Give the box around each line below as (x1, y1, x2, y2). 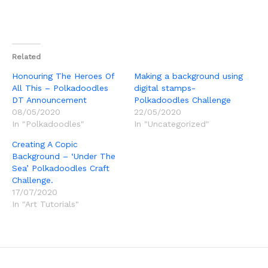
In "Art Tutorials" (12, 199, 79, 209)
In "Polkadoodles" (12, 118, 84, 129)
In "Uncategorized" (134, 118, 209, 129)
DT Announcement (12, 95, 87, 105)
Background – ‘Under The (12, 151, 115, 161)
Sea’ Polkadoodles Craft (12, 163, 109, 173)
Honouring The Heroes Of (12, 71, 114, 81)
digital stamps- (134, 83, 196, 93)
